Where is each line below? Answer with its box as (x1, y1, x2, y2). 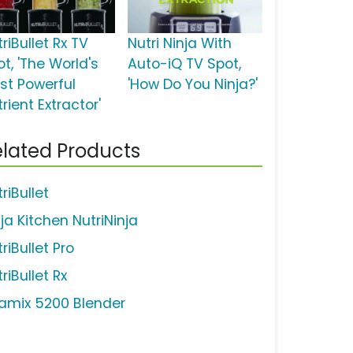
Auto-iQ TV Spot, (127, 54, 241, 74)
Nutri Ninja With (127, 34, 232, 54)
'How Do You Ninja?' (127, 75, 258, 95)
